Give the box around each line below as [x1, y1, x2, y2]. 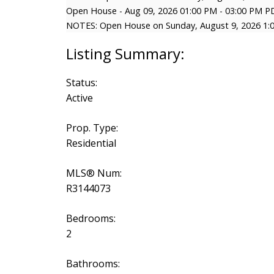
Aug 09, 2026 [124, 5, 177, 17]
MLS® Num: [65, 166, 122, 180]
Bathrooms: [65, 257, 120, 271]
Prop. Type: [65, 121, 118, 135]
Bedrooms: [65, 212, 116, 226]
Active [65, 91, 93, 105]
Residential [65, 136, 116, 150]
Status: [65, 76, 97, 90]
